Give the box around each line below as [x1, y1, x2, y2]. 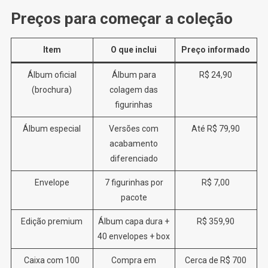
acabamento [109, 138, 159, 148]
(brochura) [32, 84, 72, 95]
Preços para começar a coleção [10, 9, 233, 28]
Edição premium [21, 216, 83, 226]
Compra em [111, 255, 157, 265]
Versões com [109, 123, 159, 133]
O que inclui [111, 44, 157, 54]
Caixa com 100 [24, 255, 80, 265]
